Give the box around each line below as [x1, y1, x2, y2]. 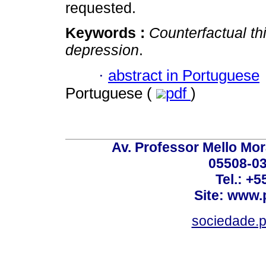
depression [65, 42, 139, 59]
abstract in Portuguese [108, 66, 259, 84]
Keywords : [65, 24, 149, 42]
